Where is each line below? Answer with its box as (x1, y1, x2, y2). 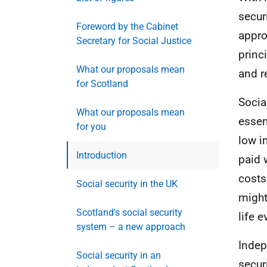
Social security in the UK (76, 178, 178, 190)
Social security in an (76, 250, 161, 261)
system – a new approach (76, 221, 185, 232)
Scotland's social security (76, 207, 182, 218)
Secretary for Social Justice (76, 35, 191, 46)
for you (76, 121, 106, 132)
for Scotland (76, 78, 128, 89)
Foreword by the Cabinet (76, 21, 178, 32)
